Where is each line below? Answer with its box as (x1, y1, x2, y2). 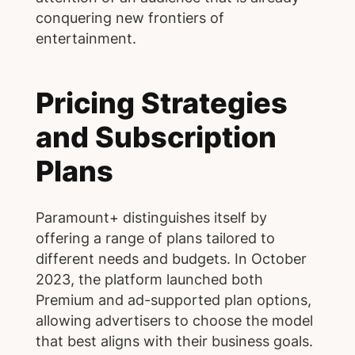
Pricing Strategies (35, 86, 288, 121)
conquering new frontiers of (35, 10, 224, 27)
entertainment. (35, 30, 136, 48)
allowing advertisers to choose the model (35, 311, 313, 329)
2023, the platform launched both (35, 270, 263, 288)
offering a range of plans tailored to (35, 229, 275, 246)
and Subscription (35, 120, 277, 155)
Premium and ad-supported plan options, (35, 291, 311, 308)
